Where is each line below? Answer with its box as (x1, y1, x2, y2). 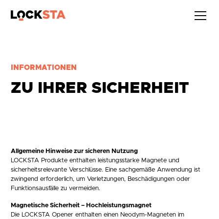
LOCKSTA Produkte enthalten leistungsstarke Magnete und (11, 157, 180, 164)
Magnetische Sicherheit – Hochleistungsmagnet (11, 202, 152, 209)
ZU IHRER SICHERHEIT (11, 81, 189, 96)
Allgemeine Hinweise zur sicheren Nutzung (11, 148, 138, 154)
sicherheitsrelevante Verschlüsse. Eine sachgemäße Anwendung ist (11, 167, 201, 173)
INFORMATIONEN (11, 64, 77, 71)
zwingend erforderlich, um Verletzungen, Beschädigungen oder (11, 176, 191, 182)
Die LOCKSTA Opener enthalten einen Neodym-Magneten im (11, 212, 185, 218)
